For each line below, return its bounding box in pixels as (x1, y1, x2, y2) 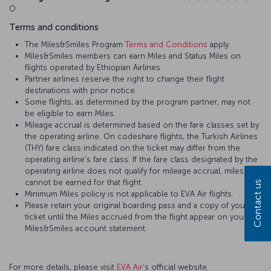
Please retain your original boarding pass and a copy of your (25, 200, 248, 210)
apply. (207, 39, 230, 49)
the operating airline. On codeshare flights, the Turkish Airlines (25, 131, 258, 141)
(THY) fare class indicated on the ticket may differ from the (25, 143, 240, 152)
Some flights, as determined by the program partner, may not (25, 97, 250, 106)
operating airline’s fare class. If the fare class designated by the (25, 154, 258, 164)
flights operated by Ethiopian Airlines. (25, 62, 162, 72)
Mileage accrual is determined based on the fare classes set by (25, 120, 259, 129)
